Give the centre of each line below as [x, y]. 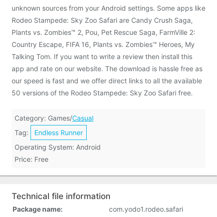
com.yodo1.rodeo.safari [146, 209]
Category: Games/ [43, 118]
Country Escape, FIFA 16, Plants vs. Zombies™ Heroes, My [103, 44]
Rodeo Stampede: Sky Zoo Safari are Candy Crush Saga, [102, 20]
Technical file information [61, 196]
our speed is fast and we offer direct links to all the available [107, 81]
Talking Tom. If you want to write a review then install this [102, 56]
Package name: [38, 209]
